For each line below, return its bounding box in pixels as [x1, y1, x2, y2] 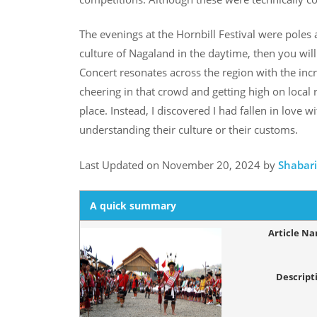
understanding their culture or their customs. [79, 122, 298, 137]
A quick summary [90, 199, 176, 213]
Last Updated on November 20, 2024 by [79, 157, 278, 172]
